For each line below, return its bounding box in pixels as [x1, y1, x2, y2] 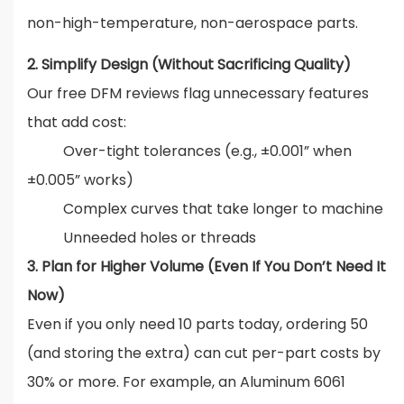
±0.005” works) [27, 170, 133, 191]
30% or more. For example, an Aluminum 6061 [27, 372, 345, 393]
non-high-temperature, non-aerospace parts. [27, 13, 362, 34]
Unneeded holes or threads [27, 227, 256, 249]
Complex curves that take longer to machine [27, 198, 383, 220]
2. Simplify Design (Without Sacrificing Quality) [27, 54, 351, 76]
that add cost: [27, 112, 126, 133]
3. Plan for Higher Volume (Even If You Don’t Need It [27, 256, 386, 278]
